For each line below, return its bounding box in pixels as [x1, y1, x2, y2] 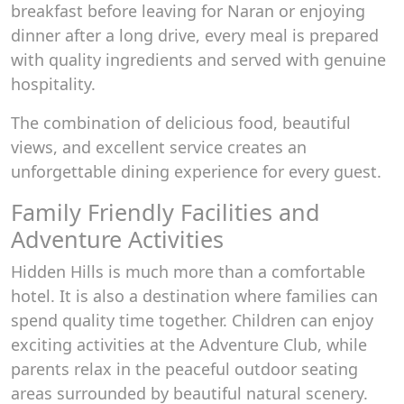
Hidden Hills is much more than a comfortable [11, 261, 365, 282]
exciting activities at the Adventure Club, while [11, 334, 367, 355]
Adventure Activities [11, 224, 224, 254]
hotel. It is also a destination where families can [11, 285, 378, 307]
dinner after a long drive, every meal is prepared [11, 24, 379, 46]
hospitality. [11, 73, 96, 95]
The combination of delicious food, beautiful [11, 112, 351, 133]
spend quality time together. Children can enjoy [11, 309, 373, 331]
